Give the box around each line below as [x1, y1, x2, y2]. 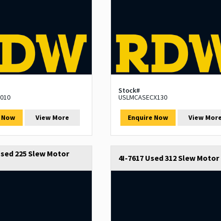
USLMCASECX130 [118, 93, 167, 102]
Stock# [118, 86, 140, 95]
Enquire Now [127, 113, 168, 122]
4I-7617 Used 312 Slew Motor [118, 153, 219, 163]
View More [36, 113, 70, 122]
